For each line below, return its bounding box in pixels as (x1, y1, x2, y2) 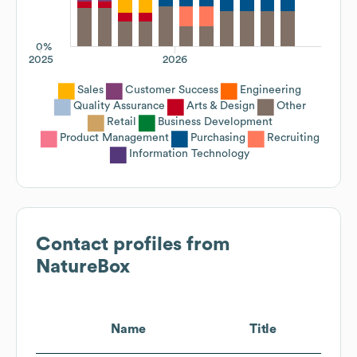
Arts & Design (186, 100, 255, 112)
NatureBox (36, 257, 130, 277)
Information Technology (129, 147, 249, 159)
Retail (106, 116, 136, 127)
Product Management (59, 131, 169, 143)
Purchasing (190, 131, 245, 143)
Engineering (240, 84, 301, 96)
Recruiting (266, 131, 320, 143)
